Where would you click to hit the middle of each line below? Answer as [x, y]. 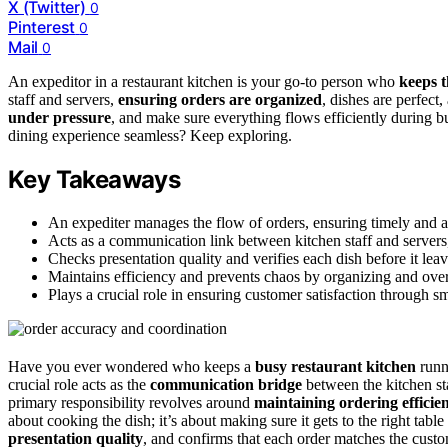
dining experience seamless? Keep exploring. [150, 136]
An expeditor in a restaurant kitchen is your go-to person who [203, 82]
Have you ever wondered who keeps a [131, 367]
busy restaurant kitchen [335, 367]
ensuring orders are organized [220, 100]
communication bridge [226, 385]
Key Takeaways [94, 180]
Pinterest [42, 27]
